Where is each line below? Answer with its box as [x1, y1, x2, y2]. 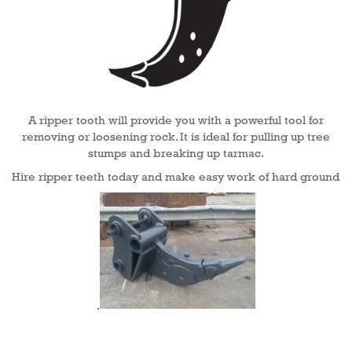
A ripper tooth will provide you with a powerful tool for [27, 114, 324, 127]
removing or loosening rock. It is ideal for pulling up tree [21, 130, 330, 144]
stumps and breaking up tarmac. [87, 147, 264, 160]
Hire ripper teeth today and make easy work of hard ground [12, 170, 340, 183]
